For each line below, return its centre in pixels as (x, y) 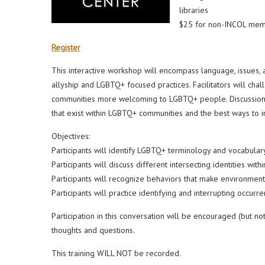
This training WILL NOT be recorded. (116, 253)
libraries (194, 10)
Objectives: (71, 136)
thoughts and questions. (93, 230)
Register (66, 47)
